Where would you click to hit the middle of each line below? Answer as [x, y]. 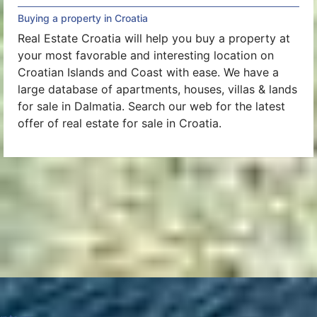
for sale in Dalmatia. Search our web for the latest [151, 106]
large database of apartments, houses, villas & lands [157, 90]
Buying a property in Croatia [83, 18]
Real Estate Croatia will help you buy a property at [154, 39]
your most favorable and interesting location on [146, 56]
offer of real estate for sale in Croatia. [120, 123]
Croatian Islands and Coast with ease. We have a [148, 73]
